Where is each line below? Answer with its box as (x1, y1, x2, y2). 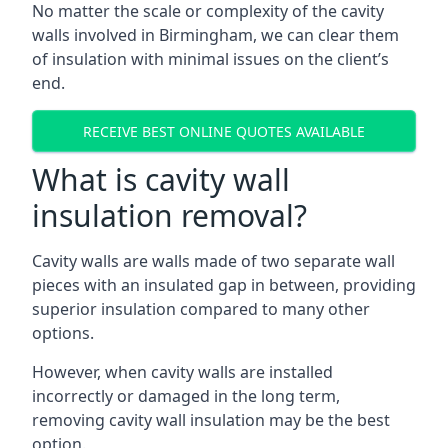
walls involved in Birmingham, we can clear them (32, 24, 399, 46)
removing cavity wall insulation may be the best (32, 409, 390, 431)
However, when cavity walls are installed (32, 361, 333, 383)
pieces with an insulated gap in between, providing (32, 274, 416, 296)
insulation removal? (32, 195, 307, 236)
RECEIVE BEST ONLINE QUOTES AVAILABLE (83, 121, 365, 141)
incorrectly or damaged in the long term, (32, 385, 340, 407)
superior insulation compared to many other (32, 298, 370, 320)
